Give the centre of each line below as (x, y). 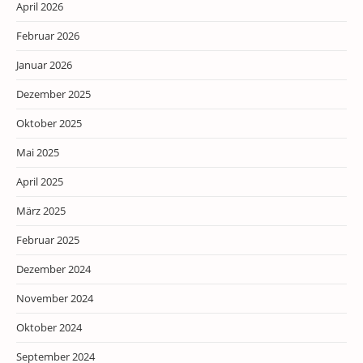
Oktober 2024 (49, 327)
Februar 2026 (48, 36)
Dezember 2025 (53, 94)
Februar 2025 (48, 240)
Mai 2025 (38, 152)
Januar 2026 (44, 65)
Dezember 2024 (53, 269)
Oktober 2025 (49, 123)
